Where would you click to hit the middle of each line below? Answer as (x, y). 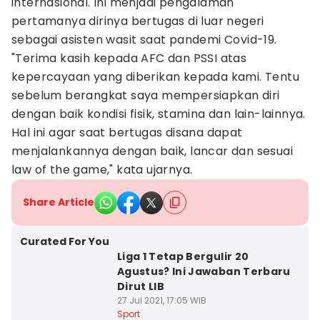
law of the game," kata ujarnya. (102, 170)
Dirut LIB (141, 286)
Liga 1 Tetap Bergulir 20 (183, 256)
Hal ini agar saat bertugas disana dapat (127, 132)
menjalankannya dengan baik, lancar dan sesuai (152, 151)
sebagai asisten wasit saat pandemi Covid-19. (144, 40)
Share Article (59, 202)
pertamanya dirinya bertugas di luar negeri (138, 21)
